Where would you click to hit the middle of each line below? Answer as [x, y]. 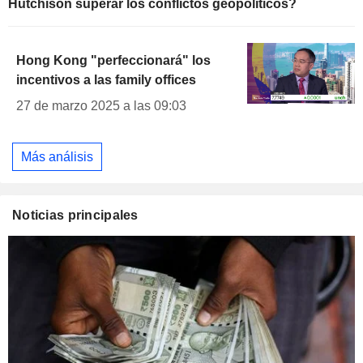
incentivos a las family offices [106, 79]
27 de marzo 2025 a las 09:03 [101, 105]
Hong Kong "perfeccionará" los [113, 60]
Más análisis [57, 156]
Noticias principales [75, 216]
